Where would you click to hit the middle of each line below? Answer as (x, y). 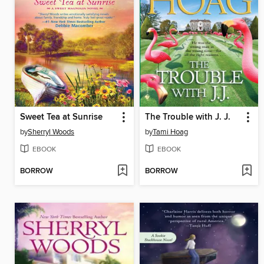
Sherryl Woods (51, 132)
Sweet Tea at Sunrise (61, 118)
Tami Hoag (170, 132)
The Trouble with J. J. (187, 118)
